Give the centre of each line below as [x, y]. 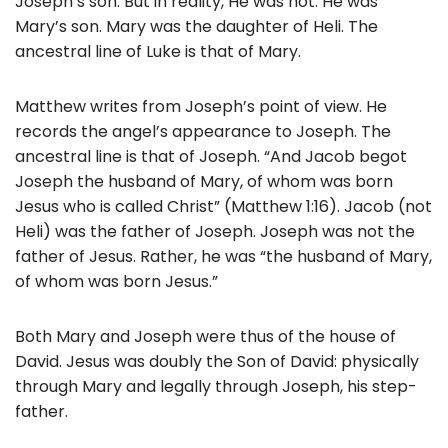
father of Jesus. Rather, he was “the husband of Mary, [223, 256]
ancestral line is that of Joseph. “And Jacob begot [211, 156]
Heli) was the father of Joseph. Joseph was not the [215, 231]
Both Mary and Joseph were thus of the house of [205, 336]
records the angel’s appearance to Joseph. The [203, 131]
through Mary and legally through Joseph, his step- [216, 386]
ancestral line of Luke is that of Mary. [158, 51]
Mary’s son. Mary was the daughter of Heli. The [196, 26]
